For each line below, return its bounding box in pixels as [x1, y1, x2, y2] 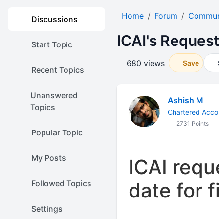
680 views [126, 58, 165, 68]
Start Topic [31, 40, 72, 49]
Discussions [31, 14, 78, 24]
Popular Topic [31, 128, 83, 137]
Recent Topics [31, 65, 84, 75]
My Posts [31, 153, 66, 163]
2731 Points [175, 120, 209, 127]
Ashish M [167, 95, 203, 105]
